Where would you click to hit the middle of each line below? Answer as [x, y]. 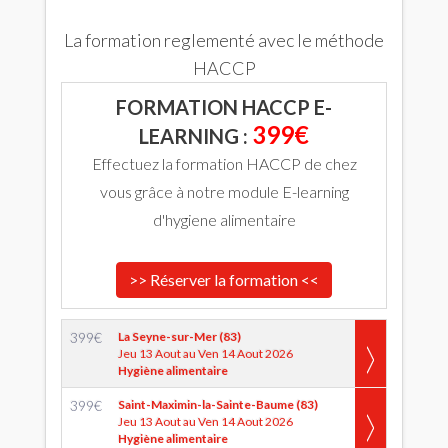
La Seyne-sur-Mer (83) [179, 336]
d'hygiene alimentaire [224, 219]
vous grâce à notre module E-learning [224, 191]
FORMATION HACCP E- [224, 107]
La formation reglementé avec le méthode [224, 40]
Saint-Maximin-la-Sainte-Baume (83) [218, 404]
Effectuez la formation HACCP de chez [224, 163]
